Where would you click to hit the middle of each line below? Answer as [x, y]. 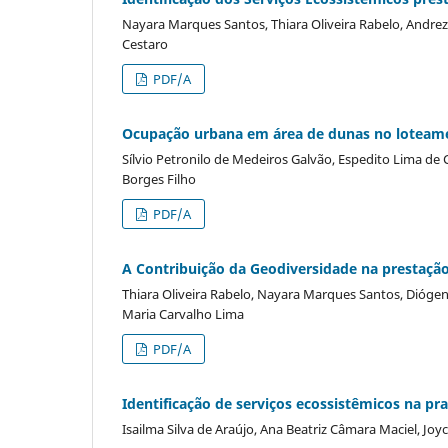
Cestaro [145, 43]
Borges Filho [159, 178]
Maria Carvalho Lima [183, 313]
